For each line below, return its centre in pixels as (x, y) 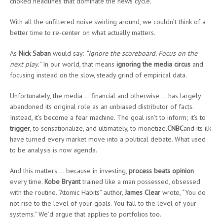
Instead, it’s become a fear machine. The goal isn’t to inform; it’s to (108, 118)
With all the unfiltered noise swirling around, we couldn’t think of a (108, 22)
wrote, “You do (183, 193)
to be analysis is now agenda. (54, 150)
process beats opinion (161, 171)
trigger (20, 129)
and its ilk (197, 129)
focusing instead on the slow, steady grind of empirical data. (98, 75)
